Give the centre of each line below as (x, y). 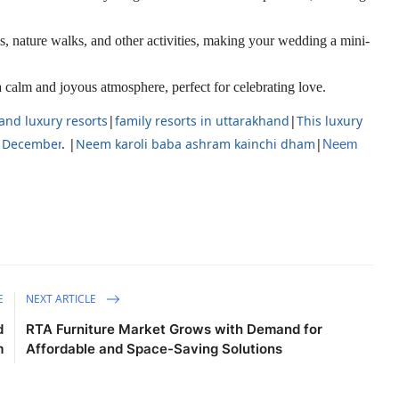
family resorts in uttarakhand (202, 121)
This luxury (330, 121)
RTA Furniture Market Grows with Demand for (175, 330)
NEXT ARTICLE (63, 298)
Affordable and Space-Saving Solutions (155, 349)
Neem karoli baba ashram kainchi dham (195, 144)
